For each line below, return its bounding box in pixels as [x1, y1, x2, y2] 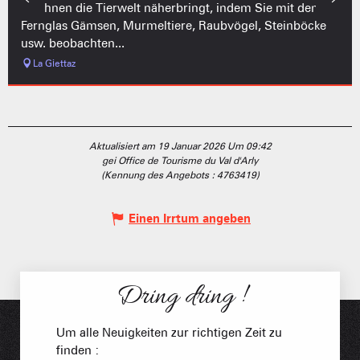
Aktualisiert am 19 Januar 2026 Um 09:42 [88, 139, 272, 152]
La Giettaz [33, 56, 76, 69]
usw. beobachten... [21, 35, 125, 51]
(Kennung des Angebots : [100, 168, 217, 181]
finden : [56, 342, 100, 358]
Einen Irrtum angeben [129, 211, 251, 226]
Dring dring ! [116, 279, 244, 315]
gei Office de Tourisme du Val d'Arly [101, 153, 259, 166]
